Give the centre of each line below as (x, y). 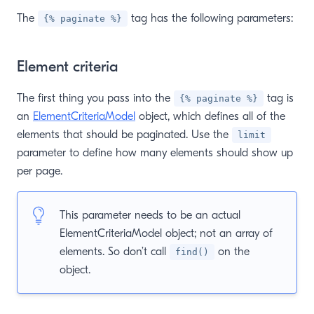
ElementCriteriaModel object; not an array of (166, 233)
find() (192, 252)
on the (232, 252)
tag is (279, 98)
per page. (40, 171)
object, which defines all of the (210, 116)
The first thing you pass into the (95, 98)
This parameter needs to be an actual (150, 215)
